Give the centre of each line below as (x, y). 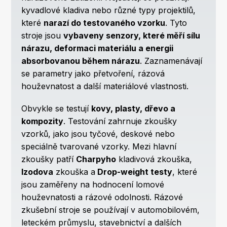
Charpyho (96, 159)
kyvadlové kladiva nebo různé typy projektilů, (109, 10)
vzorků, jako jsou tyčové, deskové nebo (98, 134)
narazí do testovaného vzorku (105, 23)
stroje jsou (43, 36)
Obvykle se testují (56, 109)
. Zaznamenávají (171, 61)
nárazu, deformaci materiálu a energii (98, 48)
